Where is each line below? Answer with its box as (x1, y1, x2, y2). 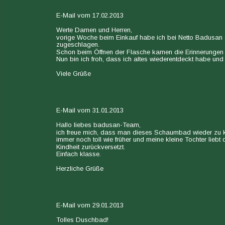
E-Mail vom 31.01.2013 (56, 106, 124, 115)
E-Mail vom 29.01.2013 (56, 201, 124, 209)
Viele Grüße (56, 70, 91, 78)
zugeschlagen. (56, 41, 99, 49)
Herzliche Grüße (56, 165, 103, 173)
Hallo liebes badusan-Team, (56, 121, 141, 129)
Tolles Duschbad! (56, 215, 108, 223)
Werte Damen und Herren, (56, 26, 132, 34)
